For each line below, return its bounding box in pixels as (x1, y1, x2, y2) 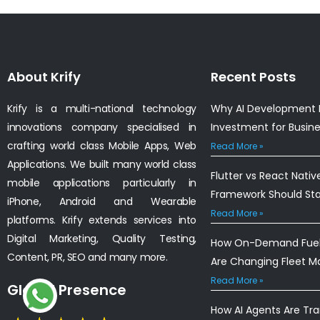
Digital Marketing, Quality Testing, (7, 231, 196, 246)
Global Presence (7, 279, 126, 300)
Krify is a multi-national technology (7, 101, 196, 116)
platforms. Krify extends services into (7, 212, 196, 227)
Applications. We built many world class (7, 156, 196, 171)
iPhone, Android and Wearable (7, 194, 196, 209)
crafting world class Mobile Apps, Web (7, 138, 196, 153)
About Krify (7, 67, 81, 86)
